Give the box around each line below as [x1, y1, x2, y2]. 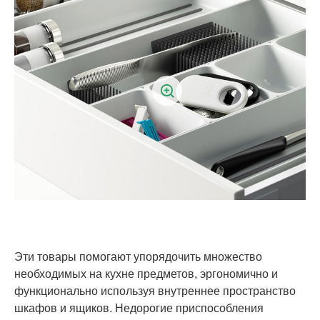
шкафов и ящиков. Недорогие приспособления [14, 301, 264, 314]
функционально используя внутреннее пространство [14, 284, 296, 297]
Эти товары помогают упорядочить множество [14, 250, 262, 263]
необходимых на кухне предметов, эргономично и [14, 267, 278, 280]
